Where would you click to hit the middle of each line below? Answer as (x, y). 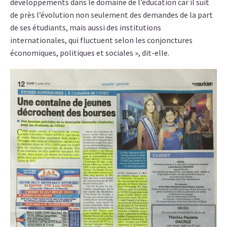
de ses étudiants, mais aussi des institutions (86, 28)
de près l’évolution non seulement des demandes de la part (111, 15)
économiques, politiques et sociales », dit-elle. (90, 53)
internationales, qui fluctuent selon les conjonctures (101, 40)
